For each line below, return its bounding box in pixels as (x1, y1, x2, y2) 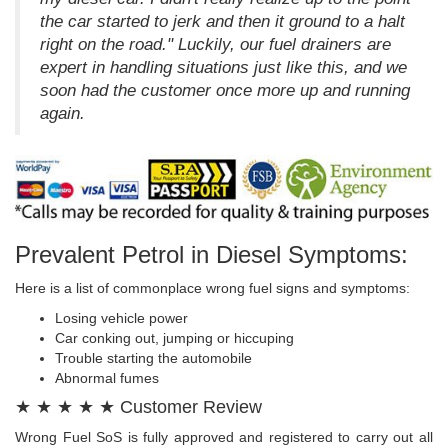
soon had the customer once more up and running (40, 81, 410, 101)
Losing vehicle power (55, 310, 188, 327)
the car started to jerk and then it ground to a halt (40, 12, 405, 32)
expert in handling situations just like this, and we (40, 58, 407, 78)
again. (40, 104, 85, 124)
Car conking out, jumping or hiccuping (55, 330, 294, 347)
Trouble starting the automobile (55, 350, 252, 367)
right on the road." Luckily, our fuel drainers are (40, 35, 391, 55)
